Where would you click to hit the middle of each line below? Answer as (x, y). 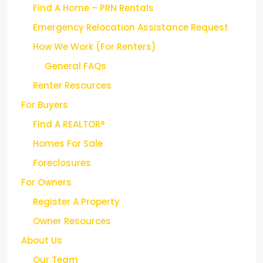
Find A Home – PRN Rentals (93, 8)
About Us (42, 240)
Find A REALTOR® (69, 124)
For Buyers (45, 104)
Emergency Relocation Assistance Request (131, 27)
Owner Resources (72, 221)
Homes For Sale (68, 143)
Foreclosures (62, 163)
